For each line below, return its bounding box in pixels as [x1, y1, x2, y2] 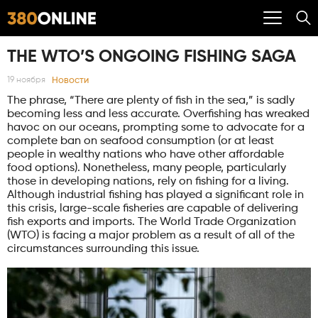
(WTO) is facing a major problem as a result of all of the [7, 229, 295, 241]
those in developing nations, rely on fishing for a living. [7, 175, 289, 187]
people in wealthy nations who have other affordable [7, 148, 284, 160]
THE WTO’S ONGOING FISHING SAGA [7, 48, 296, 65]
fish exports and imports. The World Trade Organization [7, 216, 296, 228]
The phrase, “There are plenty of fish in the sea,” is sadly [7, 94, 295, 106]
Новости [51, 75, 89, 85]
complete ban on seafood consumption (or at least [7, 135, 274, 147]
